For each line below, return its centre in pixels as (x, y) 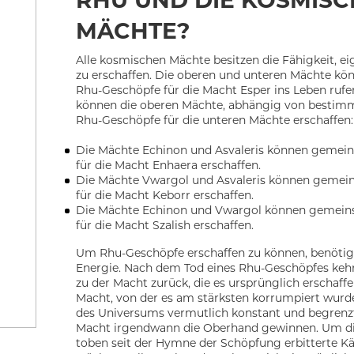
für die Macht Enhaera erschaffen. (169, 166)
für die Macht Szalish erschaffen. (165, 226)
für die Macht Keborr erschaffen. (165, 196)
